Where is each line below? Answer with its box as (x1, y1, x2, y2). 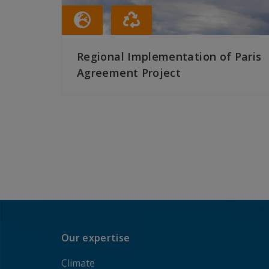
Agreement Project (77, 65, 181, 80)
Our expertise (61, 231, 130, 244)
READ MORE (77, 101, 125, 113)
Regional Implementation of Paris (77, 49, 262, 64)
